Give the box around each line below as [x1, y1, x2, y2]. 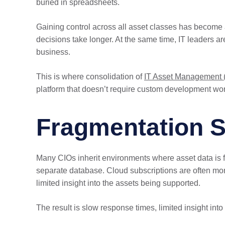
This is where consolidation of [36, 72, 144, 81]
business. [36, 48, 70, 56]
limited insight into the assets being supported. [36, 179, 200, 187]
